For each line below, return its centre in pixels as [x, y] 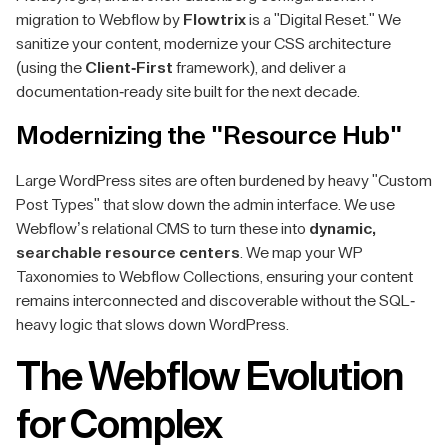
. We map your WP [301, 253]
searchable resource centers [128, 253]
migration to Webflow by [99, 20]
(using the [50, 68]
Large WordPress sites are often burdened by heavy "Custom [224, 181]
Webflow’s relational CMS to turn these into [162, 229]
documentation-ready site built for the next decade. [188, 92]
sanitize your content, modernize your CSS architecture [203, 44]
